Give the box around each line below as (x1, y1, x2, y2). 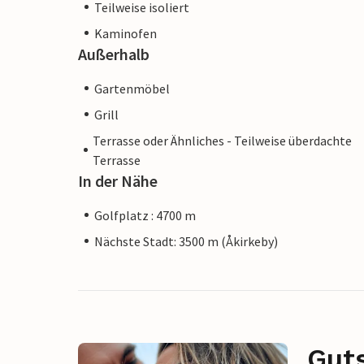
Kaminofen (94, 24, 157, 41)
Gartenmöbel (94, 80, 170, 97)
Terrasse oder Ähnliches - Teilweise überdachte (93, 132, 353, 149)
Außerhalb (78, 43, 149, 64)
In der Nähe (78, 170, 158, 191)
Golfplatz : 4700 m (94, 206, 196, 223)
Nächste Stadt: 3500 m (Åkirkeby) (94, 232, 278, 249)
